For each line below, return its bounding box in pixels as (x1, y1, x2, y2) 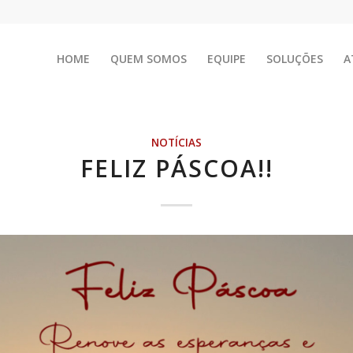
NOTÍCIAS (151, 136, 202, 150)
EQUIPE (207, 51, 246, 66)
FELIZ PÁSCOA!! (80, 152, 273, 184)
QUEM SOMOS (110, 51, 187, 66)
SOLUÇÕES (266, 51, 323, 66)
